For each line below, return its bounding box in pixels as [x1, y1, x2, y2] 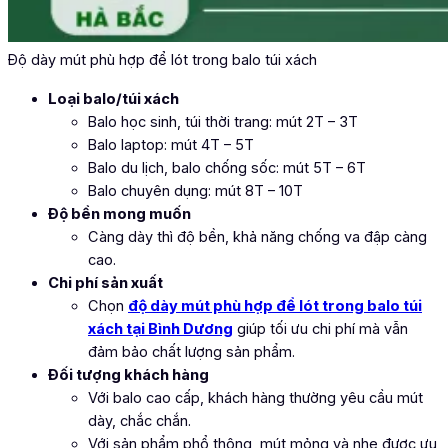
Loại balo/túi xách [48, 90, 179, 109]
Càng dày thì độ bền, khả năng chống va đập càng [88, 228, 427, 247]
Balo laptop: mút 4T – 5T [88, 136, 254, 155]
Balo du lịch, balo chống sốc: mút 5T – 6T [88, 159, 366, 178]
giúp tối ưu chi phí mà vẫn [233, 320, 408, 339]
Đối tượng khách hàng [48, 366, 212, 385]
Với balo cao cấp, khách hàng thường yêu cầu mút [88, 389, 423, 408]
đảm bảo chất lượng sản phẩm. [88, 343, 295, 362]
